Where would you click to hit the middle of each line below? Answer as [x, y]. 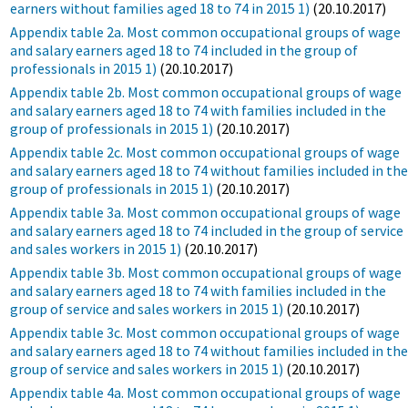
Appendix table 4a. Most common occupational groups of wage [206, 392]
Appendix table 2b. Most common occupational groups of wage [206, 92]
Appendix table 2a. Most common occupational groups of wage [206, 31]
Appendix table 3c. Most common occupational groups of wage [205, 332]
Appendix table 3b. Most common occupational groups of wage [206, 272]
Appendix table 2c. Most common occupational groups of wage [205, 152]
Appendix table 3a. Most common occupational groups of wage [206, 212]
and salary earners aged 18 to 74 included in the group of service [207, 230]
